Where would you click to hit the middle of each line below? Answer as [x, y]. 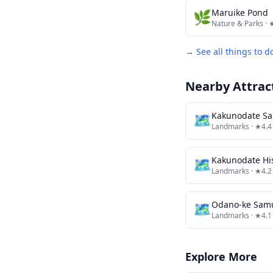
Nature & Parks [237, 23]
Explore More [221, 257]
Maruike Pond [240, 12]
